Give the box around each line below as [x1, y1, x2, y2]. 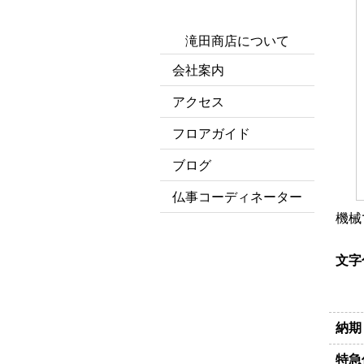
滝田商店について [185, 34, 289, 48]
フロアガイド [172, 127, 250, 141]
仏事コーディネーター [172, 190, 302, 204]
